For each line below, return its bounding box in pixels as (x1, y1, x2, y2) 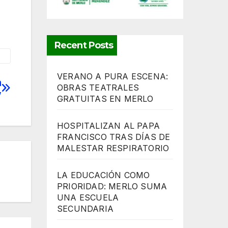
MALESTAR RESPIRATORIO (57, 143, 169, 154)
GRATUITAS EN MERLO (57, 94, 154, 104)
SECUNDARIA (57, 204, 113, 214)
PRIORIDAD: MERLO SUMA (57, 181, 167, 192)
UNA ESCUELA (57, 192, 119, 203)
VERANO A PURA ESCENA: (57, 71, 168, 82)
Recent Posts (54, 40, 113, 51)
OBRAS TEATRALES (57, 82, 139, 93)
